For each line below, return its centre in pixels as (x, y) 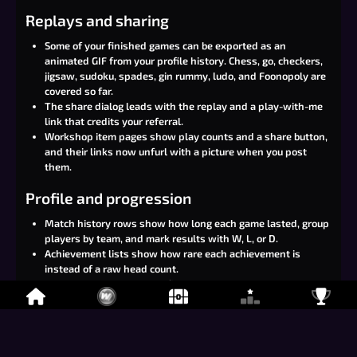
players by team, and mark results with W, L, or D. (161, 238)
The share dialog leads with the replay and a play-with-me (184, 106)
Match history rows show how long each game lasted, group (187, 223)
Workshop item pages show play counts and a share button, (186, 136)
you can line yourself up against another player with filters (183, 299)
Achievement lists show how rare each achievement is (173, 253)
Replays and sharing (97, 20)
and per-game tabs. (90, 314)
